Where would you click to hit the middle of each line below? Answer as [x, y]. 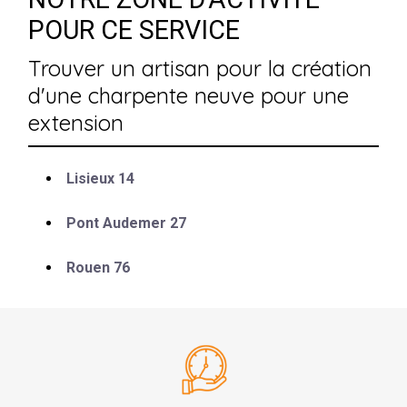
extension [76, 122]
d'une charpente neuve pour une [189, 95]
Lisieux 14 [101, 178]
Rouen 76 [99, 267]
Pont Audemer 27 [127, 223]
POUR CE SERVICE [134, 30]
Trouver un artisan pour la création [200, 68]
